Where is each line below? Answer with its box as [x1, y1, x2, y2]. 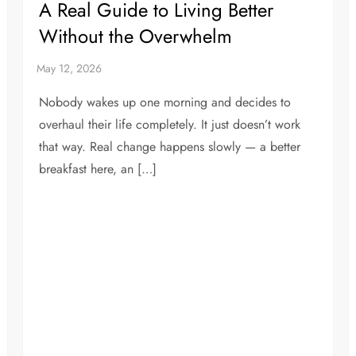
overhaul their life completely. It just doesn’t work [39, 115, 301, 133]
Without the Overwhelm [39, 22, 233, 50]
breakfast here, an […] [39, 160, 157, 178]
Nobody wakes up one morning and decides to [39, 93, 292, 111]
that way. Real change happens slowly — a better [39, 137, 301, 156]
